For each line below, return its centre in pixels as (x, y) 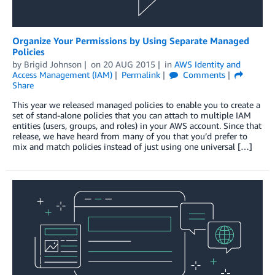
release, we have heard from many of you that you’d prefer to (130, 136)
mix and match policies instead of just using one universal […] (132, 146)
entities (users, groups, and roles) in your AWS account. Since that (137, 125)
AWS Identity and (207, 64)
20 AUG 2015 (129, 64)
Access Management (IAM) (62, 74)
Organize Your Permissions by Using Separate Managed (131, 40)
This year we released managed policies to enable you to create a (136, 104)
